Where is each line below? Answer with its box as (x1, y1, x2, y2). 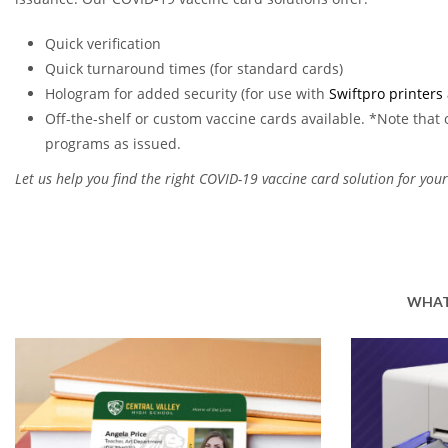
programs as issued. (45, 134, 181, 154)
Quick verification (45, 34, 161, 54)
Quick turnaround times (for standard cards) (45, 59, 343, 79)
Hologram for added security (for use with (45, 84, 329, 104)
